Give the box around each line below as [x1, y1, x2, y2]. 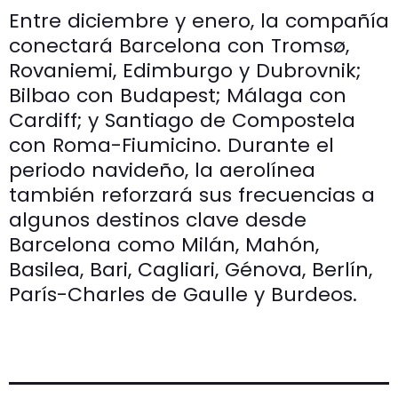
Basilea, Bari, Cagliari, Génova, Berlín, [9, 255, 372, 283]
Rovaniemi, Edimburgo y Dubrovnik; [9, 56, 361, 84]
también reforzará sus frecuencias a [9, 180, 375, 209]
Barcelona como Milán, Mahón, [9, 230, 319, 259]
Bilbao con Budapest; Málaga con [9, 81, 346, 109]
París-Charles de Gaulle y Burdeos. [9, 280, 357, 308]
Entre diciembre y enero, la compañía [9, 6, 389, 35]
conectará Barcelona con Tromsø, [9, 31, 349, 60]
